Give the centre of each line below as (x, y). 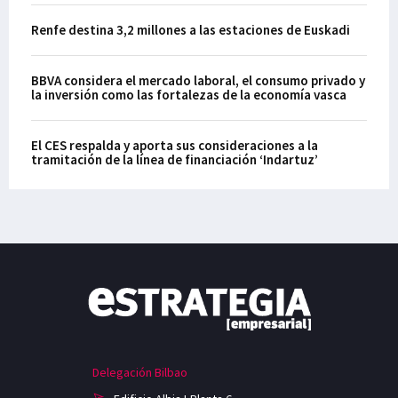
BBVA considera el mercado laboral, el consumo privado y (198, 80)
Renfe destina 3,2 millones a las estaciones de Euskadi (191, 30)
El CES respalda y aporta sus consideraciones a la (175, 145)
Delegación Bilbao (140, 372)
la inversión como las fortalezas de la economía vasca (189, 95)
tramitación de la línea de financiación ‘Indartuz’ (175, 159)
